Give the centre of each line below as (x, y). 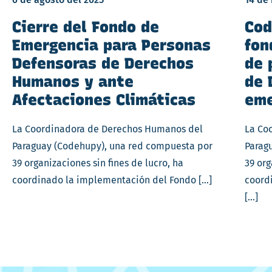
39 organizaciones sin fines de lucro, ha (98, 163)
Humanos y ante (73, 81)
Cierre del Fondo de (86, 27)
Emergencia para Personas (111, 45)
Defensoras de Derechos (103, 63)
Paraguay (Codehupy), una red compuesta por (112, 146)
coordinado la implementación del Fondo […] (112, 180)
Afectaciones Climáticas (104, 100)
